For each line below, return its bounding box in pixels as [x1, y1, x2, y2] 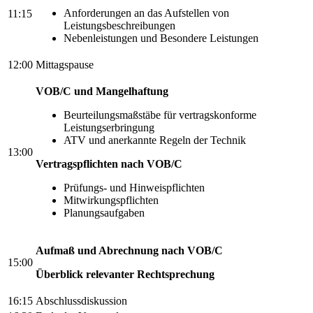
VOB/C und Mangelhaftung [36, 85, 168, 97]
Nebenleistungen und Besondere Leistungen [64, 31, 259, 44]
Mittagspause [36, 58, 94, 71]
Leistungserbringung [64, 121, 154, 133]
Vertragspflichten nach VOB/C [36, 157, 182, 170]
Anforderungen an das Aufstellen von [64, 6, 229, 19]
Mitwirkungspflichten [64, 194, 159, 206]
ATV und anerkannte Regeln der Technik [64, 133, 246, 146]
